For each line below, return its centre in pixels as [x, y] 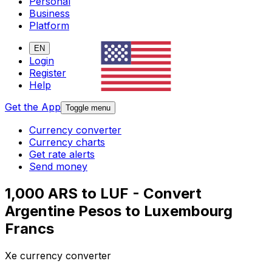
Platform [49, 26]
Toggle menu [88, 108]
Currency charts [67, 142]
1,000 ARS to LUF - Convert [103, 194]
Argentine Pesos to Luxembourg [119, 211]
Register [48, 73]
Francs [29, 229]
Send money [58, 167]
